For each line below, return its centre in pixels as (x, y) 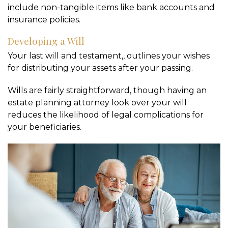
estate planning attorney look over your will (97, 102)
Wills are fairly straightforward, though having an (107, 90)
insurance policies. (44, 19)
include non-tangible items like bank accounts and (111, 7)
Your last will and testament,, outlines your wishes (109, 55)
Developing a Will (46, 40)
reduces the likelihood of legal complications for (106, 115)
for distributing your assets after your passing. (100, 68)
